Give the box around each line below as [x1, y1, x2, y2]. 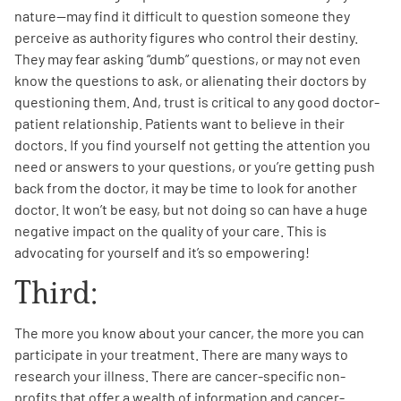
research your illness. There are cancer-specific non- [14, 367, 346, 385]
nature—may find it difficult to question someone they [14, 6, 350, 24]
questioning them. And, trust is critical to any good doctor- [14, 92, 380, 110]
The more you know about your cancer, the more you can [14, 324, 364, 342]
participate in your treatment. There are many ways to [14, 346, 348, 363]
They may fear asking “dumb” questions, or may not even [14, 49, 361, 67]
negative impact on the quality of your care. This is [14, 221, 327, 239]
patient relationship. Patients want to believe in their [14, 114, 345, 132]
